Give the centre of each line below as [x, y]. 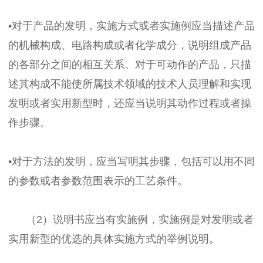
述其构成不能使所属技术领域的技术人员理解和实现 [130, 84]
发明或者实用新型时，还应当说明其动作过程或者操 [130, 103]
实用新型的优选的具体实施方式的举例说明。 [114, 239]
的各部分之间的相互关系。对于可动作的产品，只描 [130, 64]
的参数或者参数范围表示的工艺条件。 [98, 181]
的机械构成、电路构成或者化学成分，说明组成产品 [130, 45]
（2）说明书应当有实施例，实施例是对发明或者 [131, 219]
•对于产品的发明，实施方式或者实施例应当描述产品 [131, 26]
